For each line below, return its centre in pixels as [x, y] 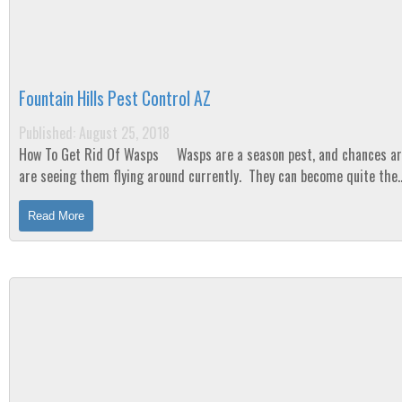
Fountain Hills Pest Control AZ [115, 98]
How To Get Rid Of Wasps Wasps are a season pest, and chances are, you [91, 154]
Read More [56, 216]
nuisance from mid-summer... [100, 197]
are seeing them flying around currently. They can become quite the [208, 176]
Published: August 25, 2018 [94, 133]
